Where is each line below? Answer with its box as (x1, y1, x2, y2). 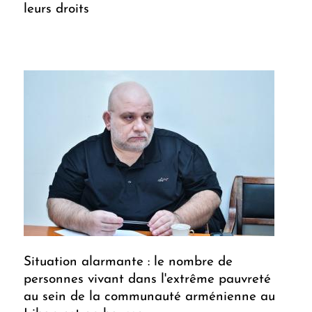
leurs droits (24, 3, 89, 17)
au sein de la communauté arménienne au (24, 290, 275, 304)
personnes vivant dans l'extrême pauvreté (24, 273, 271, 287)
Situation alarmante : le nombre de (24, 256, 233, 270)
